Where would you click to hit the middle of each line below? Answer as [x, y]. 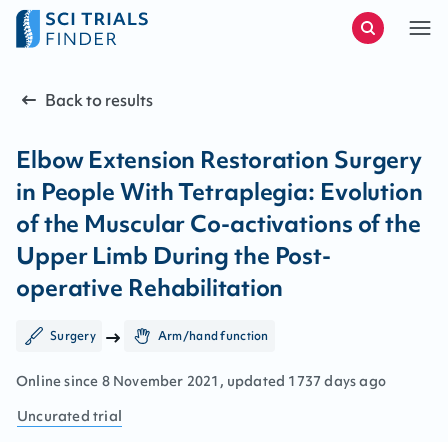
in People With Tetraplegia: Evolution [219, 191]
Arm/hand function [213, 336]
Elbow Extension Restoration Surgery [219, 159]
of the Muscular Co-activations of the [218, 223]
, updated [252, 381]
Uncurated [53, 416]
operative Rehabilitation [150, 287]
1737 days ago [337, 381]
